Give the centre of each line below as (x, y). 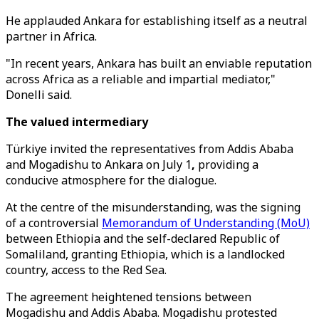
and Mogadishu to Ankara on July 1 (99, 164)
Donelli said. (39, 95)
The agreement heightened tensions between (129, 297)
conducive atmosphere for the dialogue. (111, 180)
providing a (227, 164)
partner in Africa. (51, 36)
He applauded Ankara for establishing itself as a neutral (157, 21)
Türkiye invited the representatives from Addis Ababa (150, 149)
